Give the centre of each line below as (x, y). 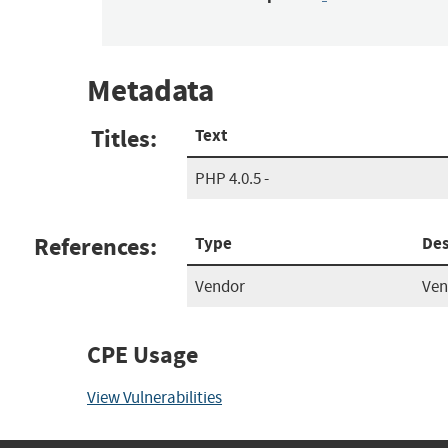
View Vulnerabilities (154, 397)
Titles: (124, 138)
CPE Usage (142, 354)
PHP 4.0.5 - (232, 178)
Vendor (220, 286)
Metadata (150, 91)
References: (95, 246)
